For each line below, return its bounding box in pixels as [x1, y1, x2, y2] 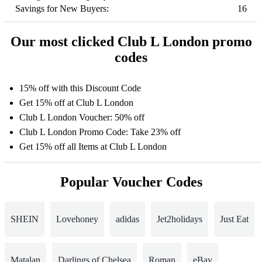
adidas [116, 213, 139, 224]
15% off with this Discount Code [19, 82, 141, 93]
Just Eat [220, 213, 249, 224]
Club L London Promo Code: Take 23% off [19, 126, 181, 137]
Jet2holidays [157, 213, 202, 224]
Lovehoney [56, 213, 98, 224]
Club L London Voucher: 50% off [19, 112, 144, 122]
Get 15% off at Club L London [19, 97, 133, 108]
